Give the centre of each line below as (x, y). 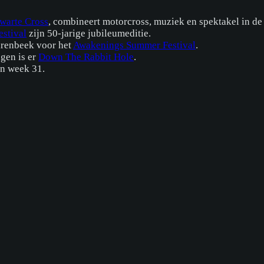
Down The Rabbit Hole (86, 57)
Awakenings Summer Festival (134, 45)
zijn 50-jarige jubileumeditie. (89, 33)
